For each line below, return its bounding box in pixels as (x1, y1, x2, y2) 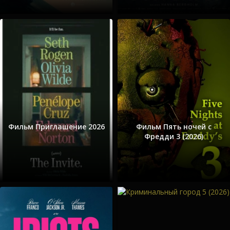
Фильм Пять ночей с (136, 121, 212, 131)
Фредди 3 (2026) (144, 131, 203, 141)
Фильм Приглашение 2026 (8, 121, 105, 131)
